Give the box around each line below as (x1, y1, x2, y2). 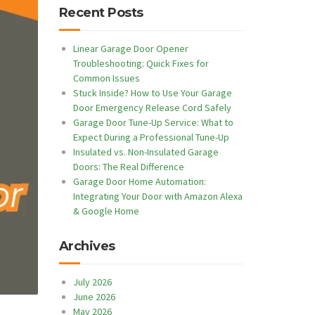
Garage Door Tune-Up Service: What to (72, 116, 233, 129)
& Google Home (72, 205, 139, 217)
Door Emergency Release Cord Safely (72, 101, 231, 114)
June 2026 (72, 290, 115, 303)
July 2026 (72, 276, 112, 288)
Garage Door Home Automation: (72, 175, 206, 188)
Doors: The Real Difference (72, 160, 184, 173)
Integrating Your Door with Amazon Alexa (72, 190, 243, 202)
